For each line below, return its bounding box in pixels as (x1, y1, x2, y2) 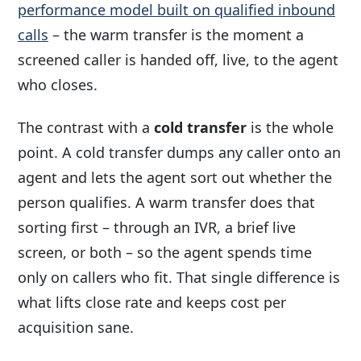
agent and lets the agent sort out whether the (18, 168, 332, 188)
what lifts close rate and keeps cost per (18, 293, 286, 313)
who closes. (18, 74, 98, 94)
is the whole (247, 118, 334, 138)
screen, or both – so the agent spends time (18, 243, 312, 263)
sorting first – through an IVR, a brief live (18, 218, 296, 238)
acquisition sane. (18, 317, 134, 338)
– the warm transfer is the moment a (48, 24, 304, 44)
